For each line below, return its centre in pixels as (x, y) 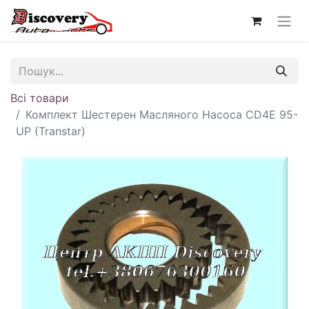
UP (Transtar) (51, 131)
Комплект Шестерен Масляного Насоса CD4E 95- (162, 114)
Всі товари (40, 98)
